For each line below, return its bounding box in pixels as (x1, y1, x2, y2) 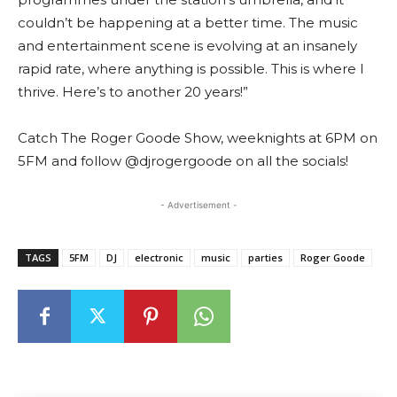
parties (248, 251, 283, 264)
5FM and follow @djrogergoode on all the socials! (18, 152, 348, 169)
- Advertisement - (160, 199, 237, 210)
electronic (135, 251, 183, 264)
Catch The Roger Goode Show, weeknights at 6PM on (18, 129, 378, 146)
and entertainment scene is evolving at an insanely (18, 37, 357, 54)
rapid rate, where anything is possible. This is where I (18, 60, 364, 77)
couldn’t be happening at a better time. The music (18, 14, 358, 31)
